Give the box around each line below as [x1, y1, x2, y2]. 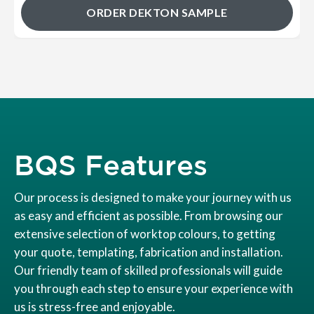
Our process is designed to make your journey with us [14, 190, 292, 205]
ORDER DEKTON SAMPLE [86, 6, 228, 20]
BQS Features [14, 149, 207, 181]
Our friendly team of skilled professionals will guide [14, 263, 282, 278]
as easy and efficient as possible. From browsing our [14, 208, 283, 224]
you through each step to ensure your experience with [14, 281, 293, 296]
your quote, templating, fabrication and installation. [14, 245, 283, 260]
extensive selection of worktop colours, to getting [14, 226, 275, 242]
